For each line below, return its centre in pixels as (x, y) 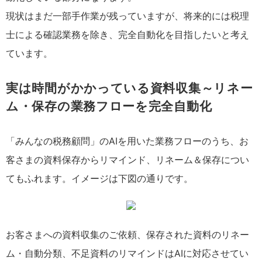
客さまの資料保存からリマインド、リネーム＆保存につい (127, 160)
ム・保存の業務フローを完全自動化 (109, 106)
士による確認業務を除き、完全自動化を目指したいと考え (127, 35)
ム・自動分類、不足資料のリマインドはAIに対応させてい (127, 253)
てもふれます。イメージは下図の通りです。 (99, 178)
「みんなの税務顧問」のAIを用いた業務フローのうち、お (127, 141)
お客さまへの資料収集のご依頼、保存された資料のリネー (127, 235)
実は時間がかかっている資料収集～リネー (130, 88)
